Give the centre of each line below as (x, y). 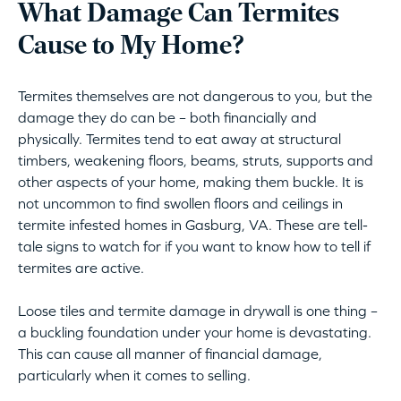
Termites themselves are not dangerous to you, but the (195, 96)
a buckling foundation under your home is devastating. (195, 333)
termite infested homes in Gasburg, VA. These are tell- (193, 225)
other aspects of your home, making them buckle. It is (191, 182)
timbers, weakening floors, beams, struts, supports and (196, 161)
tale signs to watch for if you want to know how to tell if (194, 247)
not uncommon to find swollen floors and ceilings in (180, 204)
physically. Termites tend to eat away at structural (179, 139)
